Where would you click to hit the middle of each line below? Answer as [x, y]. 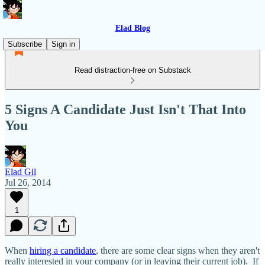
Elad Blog [132, 28]
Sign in [63, 44]
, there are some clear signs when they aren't [178, 250]
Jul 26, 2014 [28, 182]
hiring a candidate [63, 250]
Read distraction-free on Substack [132, 70]
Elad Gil [20, 172]
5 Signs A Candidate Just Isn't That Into [125, 109]
